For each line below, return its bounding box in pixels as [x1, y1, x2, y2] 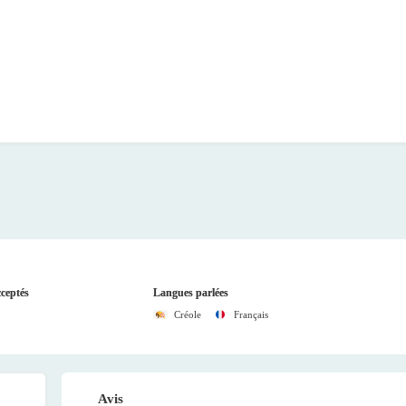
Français [234, 308, 269, 320]
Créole [174, 308, 202, 320]
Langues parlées [153, 285, 229, 299]
